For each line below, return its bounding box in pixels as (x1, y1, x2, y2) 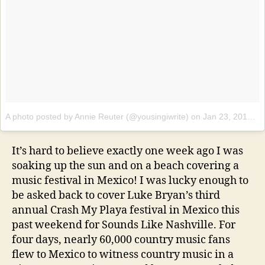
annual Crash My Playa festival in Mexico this (12, 203, 240, 218)
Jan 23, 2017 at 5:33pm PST (203, 111, 247, 121)
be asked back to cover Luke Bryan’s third (12, 189, 220, 203)
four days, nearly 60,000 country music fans (12, 233, 230, 247)
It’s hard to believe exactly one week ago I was (12, 144, 243, 159)
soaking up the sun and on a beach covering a (12, 159, 239, 173)
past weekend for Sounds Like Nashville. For (12, 218, 235, 232)
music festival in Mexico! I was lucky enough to (12, 174, 248, 188)
